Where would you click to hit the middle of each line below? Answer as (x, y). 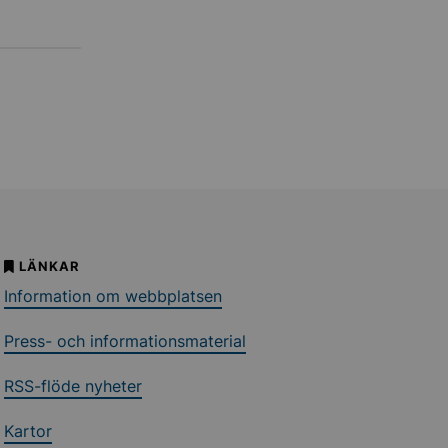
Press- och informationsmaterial (125, 341)
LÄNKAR (50, 266)
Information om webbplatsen (113, 296)
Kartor (28, 431)
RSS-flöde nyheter (73, 386)
